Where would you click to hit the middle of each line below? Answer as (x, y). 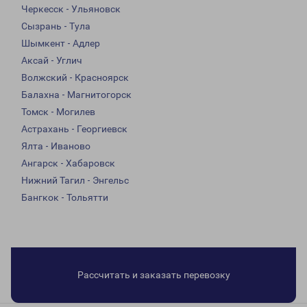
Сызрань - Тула (56, 26)
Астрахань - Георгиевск (74, 129)
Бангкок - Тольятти (65, 198)
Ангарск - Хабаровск (68, 163)
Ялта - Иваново (56, 146)
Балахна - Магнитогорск (76, 95)
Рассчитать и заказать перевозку (153, 275)
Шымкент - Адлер (61, 44)
